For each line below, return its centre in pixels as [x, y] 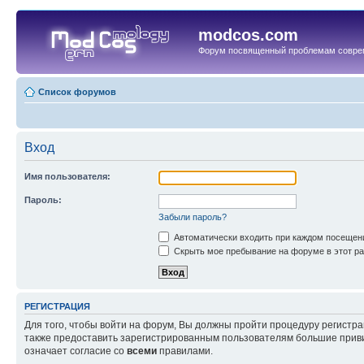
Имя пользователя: [67, 176]
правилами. [185, 351]
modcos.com [248, 35]
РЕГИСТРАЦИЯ [57, 306]
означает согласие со [76, 351]
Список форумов [77, 91]
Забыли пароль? [193, 217]
